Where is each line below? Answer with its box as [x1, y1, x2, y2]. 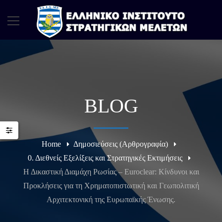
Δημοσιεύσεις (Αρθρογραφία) [73, 140, 168, 148]
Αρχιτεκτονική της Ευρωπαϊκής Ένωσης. [47, 195, 175, 204]
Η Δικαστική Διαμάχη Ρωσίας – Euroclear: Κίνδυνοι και [23, 167, 199, 176]
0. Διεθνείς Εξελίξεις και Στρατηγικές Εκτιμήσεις [27, 154, 182, 162]
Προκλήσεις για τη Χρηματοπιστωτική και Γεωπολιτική [23, 181, 199, 190]
